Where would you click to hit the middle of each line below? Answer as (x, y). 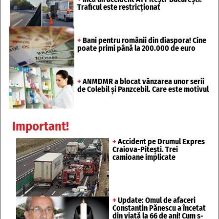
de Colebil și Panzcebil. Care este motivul (143, 89)
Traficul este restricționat (119, 7)
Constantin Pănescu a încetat (159, 208)
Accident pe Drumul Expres (161, 141)
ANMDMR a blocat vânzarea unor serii (142, 81)
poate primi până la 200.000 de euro (136, 48)
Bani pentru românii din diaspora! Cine (143, 41)
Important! (41, 126)
